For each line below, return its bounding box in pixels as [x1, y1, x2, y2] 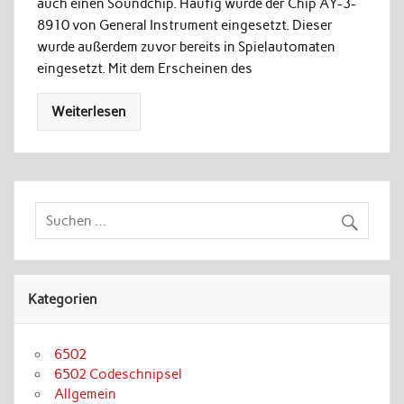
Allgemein [54, 385, 117, 402]
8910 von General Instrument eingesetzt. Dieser [36, 16, 333, 33]
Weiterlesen [50, 104, 126, 121]
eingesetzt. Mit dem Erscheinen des [36, 60, 252, 77]
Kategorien [28, 290, 98, 308]
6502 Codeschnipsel [54, 365, 183, 382]
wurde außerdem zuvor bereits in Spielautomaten [36, 38, 335, 55]
